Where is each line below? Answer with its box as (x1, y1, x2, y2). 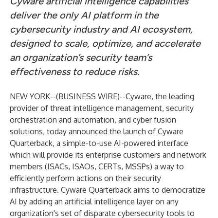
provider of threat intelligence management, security (10, 103, 194, 113)
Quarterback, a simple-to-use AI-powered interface (10, 138, 188, 148)
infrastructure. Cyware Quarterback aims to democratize (10, 185, 205, 195)
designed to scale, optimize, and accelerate (10, 37, 200, 49)
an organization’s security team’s (10, 52, 152, 63)
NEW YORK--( (10, 91, 58, 101)
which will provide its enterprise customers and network (10, 150, 206, 160)
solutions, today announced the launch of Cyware (10, 127, 183, 136)
